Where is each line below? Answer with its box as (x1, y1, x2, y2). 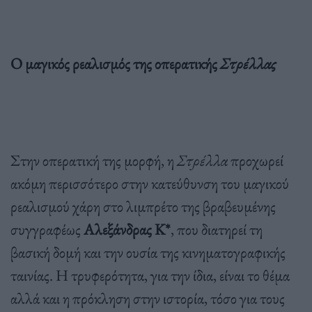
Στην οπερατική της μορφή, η (10, 149, 177, 171)
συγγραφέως (10, 218, 84, 240)
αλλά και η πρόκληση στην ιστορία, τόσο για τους (10, 287, 285, 309)
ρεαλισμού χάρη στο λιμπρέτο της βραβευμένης (10, 195, 276, 217)
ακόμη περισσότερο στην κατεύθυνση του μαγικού (10, 172, 289, 194)
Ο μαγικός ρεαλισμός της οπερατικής (10, 52, 220, 74)
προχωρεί (228, 149, 283, 171)
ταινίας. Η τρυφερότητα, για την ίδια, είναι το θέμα (10, 264, 290, 286)
